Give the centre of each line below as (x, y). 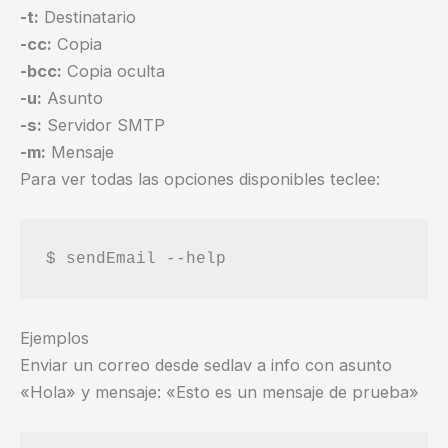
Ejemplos (54, 337)
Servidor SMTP (103, 124)
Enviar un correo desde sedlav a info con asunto (206, 364)
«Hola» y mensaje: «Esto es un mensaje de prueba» (219, 391)
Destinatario (87, 16)
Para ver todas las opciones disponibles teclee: (200, 178)
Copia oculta (113, 70)
